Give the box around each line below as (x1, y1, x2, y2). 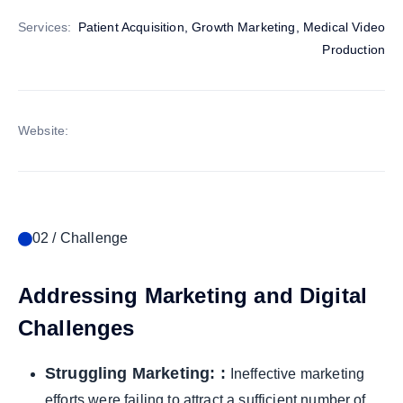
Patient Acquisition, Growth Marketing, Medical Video (77, 20, 385, 34)
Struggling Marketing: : (45, 364, 230, 382)
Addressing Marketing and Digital (18, 283, 368, 308)
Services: (18, 20, 72, 34)
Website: (18, 123, 69, 138)
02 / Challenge (32, 230, 129, 246)
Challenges (18, 316, 135, 340)
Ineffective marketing (229, 366, 365, 381)
